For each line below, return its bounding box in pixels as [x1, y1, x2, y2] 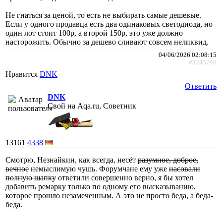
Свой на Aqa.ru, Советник [48, 101, 136, 110]
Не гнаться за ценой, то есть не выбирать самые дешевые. [5, 10, 201, 19]
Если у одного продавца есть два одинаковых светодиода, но [5, 19, 213, 28]
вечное [5, 164, 29, 173]
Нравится [5, 69, 40, 78]
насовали [169, 164, 200, 173]
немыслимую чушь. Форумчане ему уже [29, 164, 169, 173]
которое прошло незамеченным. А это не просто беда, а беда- [5, 191, 213, 200]
